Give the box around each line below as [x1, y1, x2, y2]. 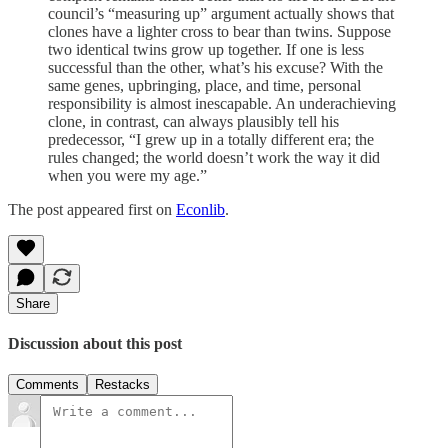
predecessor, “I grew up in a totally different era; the [48, 130, 374, 148]
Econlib [176, 200, 225, 218]
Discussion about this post [8, 335, 182, 353]
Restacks [95, 377, 150, 393]
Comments [16, 377, 79, 393]
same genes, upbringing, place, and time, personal [48, 76, 361, 94]
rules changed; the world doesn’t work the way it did [48, 148, 380, 166]
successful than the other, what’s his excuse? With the [48, 58, 383, 76]
